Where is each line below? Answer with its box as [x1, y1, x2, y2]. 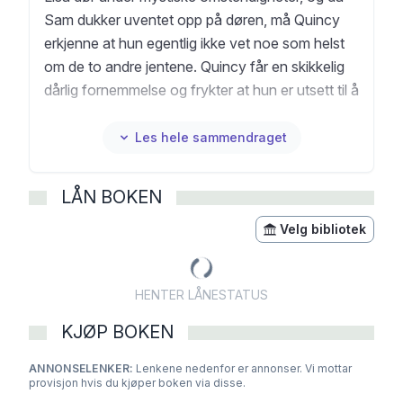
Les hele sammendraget [134, 130, 287, 145]
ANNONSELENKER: [29, 362, 134, 375]
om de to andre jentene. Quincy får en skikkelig [44, 58, 345, 76]
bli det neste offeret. [44, 104, 173, 122]
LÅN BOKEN [61, 186, 162, 208]
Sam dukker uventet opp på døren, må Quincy [44, 11, 340, 29]
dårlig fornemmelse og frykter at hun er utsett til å [44, 81, 359, 99]
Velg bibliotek [280, 221, 366, 237]
